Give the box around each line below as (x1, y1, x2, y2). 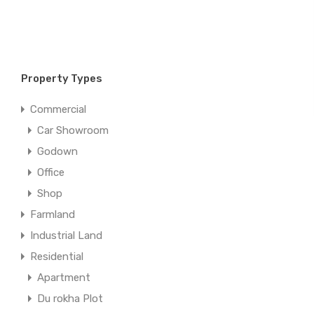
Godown (37, 145, 78, 158)
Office (37, 166, 65, 179)
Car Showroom (37, 124, 109, 137)
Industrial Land (30, 229, 103, 242)
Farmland (30, 208, 76, 221)
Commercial (30, 103, 87, 116)
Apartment (37, 271, 91, 284)
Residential (30, 250, 84, 263)
